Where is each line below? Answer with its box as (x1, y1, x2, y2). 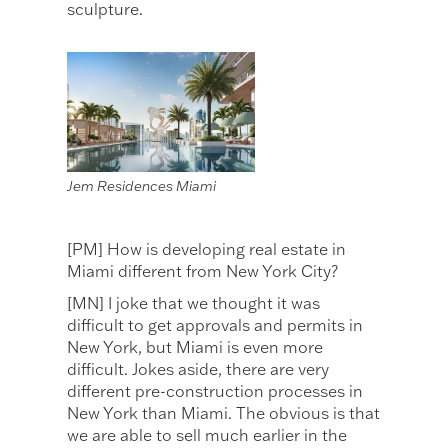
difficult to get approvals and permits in (67, 315, 364, 336)
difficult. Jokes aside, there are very (67, 359, 330, 380)
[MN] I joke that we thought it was (67, 293, 321, 314)
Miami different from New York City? (67, 261, 339, 282)
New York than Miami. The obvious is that (67, 403, 381, 424)
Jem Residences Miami (67, 177, 217, 196)
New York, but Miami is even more (67, 337, 324, 358)
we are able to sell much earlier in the (67, 425, 348, 446)
